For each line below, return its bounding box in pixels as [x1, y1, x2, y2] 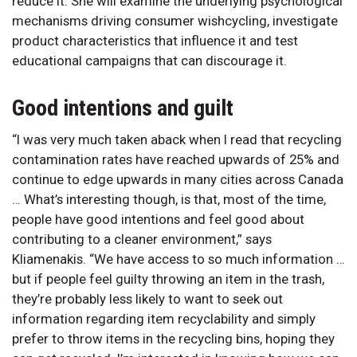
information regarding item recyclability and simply [12, 310, 316, 327]
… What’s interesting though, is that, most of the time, [12, 190, 326, 207]
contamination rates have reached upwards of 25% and [12, 151, 339, 167]
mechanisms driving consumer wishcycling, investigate [12, 12, 338, 29]
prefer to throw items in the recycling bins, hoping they [12, 330, 335, 347]
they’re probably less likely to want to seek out [12, 290, 283, 307]
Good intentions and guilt [12, 94, 233, 121]
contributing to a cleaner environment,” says [12, 230, 272, 247]
